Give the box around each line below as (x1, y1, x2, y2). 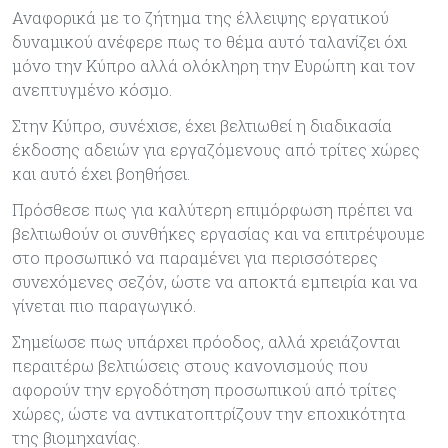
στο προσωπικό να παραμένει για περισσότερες (12, 246, 378, 268)
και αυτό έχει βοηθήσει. (12, 162, 190, 184)
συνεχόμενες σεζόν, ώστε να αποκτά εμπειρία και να (12, 270, 418, 292)
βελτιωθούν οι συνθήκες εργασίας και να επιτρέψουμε (12, 222, 425, 244)
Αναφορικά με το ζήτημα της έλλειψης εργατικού (12, 6, 389, 28)
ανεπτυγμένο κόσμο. (12, 78, 172, 100)
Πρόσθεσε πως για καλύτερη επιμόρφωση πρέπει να (12, 198, 413, 220)
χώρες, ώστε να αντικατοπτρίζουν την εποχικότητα (12, 402, 406, 424)
